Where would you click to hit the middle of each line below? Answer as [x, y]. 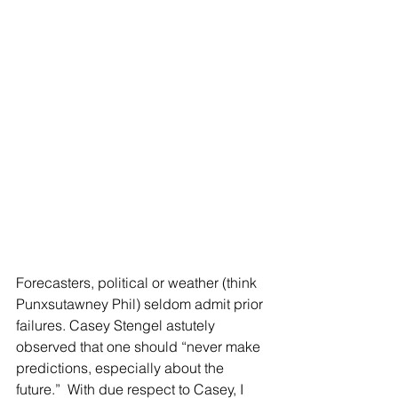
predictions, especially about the [122, 368]
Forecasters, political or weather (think [138, 283]
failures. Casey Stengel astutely [117, 325]
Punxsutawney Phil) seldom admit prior [141, 304]
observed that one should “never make [140, 346]
